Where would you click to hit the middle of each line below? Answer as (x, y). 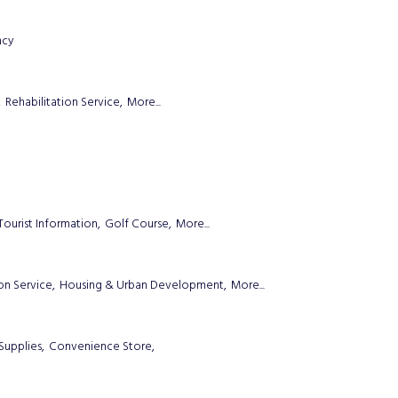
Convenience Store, (102, 347)
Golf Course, (138, 225)
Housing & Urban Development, (143, 286)
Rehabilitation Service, (64, 102)
